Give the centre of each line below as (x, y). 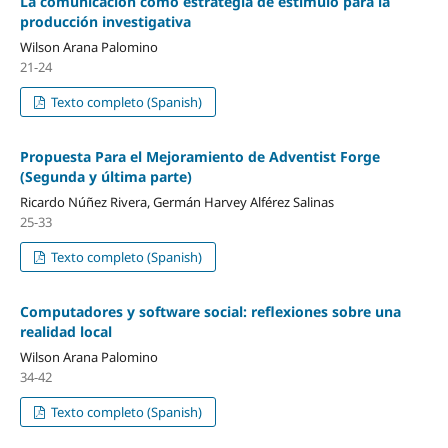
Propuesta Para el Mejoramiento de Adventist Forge (199, 156)
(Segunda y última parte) (105, 176)
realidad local (65, 331)
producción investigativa (105, 21)
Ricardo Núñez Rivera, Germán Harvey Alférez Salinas (176, 201)
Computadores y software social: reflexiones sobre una (210, 311)
